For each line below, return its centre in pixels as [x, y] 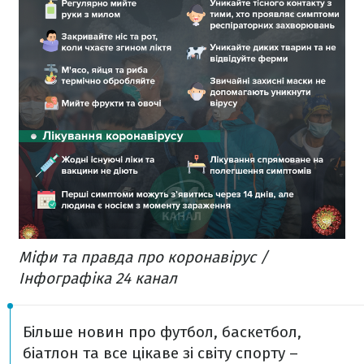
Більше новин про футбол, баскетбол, [162, 331]
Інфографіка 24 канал [98, 278]
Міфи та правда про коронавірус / [143, 257]
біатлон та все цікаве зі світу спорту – [160, 353]
